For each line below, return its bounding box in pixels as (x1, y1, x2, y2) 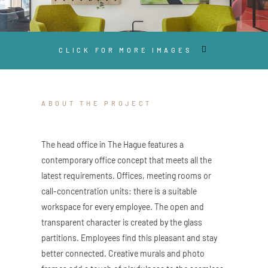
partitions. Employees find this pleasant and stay (41, 232, 217, 243)
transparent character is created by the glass (41, 217, 202, 227)
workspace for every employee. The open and (41, 201, 204, 212)
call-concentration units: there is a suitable (41, 185, 197, 196)
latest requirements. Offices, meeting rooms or (41, 170, 211, 181)
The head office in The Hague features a (41, 139, 184, 150)
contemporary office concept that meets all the (41, 154, 212, 165)
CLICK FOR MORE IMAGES (59, 45, 192, 54)
